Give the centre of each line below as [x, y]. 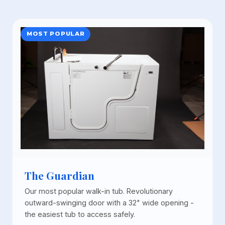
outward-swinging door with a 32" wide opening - [109, 203]
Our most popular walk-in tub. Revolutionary [99, 191]
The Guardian [60, 176]
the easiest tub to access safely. [80, 214]
